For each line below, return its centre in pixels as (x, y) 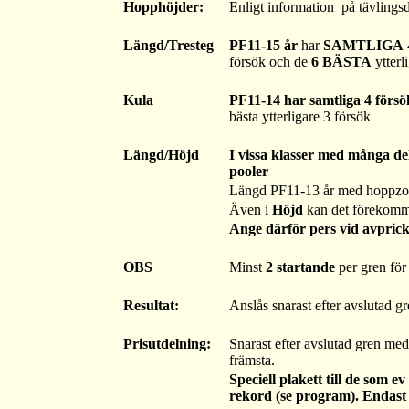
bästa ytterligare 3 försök (300, 116)
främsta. (252, 360)
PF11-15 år (265, 45)
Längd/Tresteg (168, 45)
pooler (249, 171)
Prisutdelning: (167, 343)
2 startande (300, 267)
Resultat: (151, 305)
